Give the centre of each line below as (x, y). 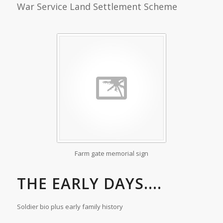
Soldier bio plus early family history (70, 207)
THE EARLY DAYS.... (89, 184)
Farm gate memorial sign (111, 154)
